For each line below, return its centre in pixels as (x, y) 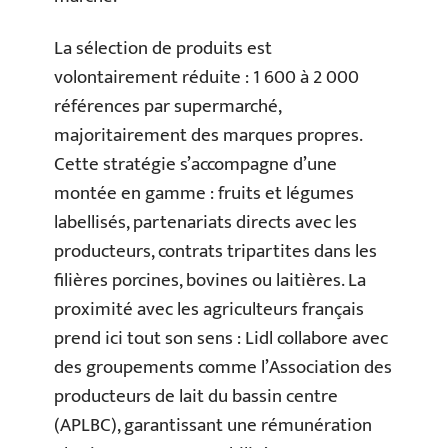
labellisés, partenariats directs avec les (205, 222)
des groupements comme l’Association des (223, 367)
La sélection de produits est (163, 48)
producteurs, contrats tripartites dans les (215, 251)
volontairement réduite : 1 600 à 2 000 (206, 77)
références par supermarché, (167, 106)
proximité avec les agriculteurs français (209, 309)
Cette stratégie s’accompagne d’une (195, 164)
